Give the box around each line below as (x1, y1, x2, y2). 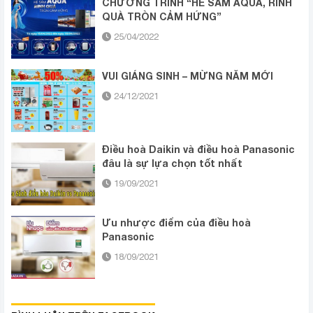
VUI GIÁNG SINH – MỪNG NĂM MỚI (102, 70, 273, 82)
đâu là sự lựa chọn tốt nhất (102, 157, 242, 170)
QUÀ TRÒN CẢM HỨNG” (102, 10, 221, 23)
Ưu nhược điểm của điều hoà (102, 217, 251, 229)
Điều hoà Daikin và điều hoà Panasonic (102, 143, 295, 156)
